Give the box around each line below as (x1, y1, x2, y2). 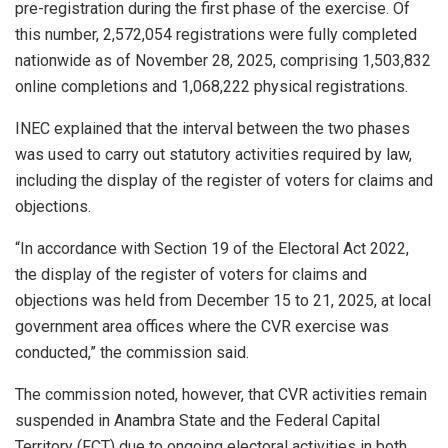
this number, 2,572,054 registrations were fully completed (15, 24, 417, 44)
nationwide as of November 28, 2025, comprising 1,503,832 (15, 50, 431, 70)
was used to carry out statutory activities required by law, (15, 144, 412, 164)
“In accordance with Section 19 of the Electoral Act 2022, (15, 238, 409, 258)
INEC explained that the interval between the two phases (15, 118, 410, 138)
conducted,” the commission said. (15, 342, 249, 362)
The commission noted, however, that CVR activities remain (15, 384, 427, 404)
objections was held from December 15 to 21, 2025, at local (15, 290, 431, 310)
